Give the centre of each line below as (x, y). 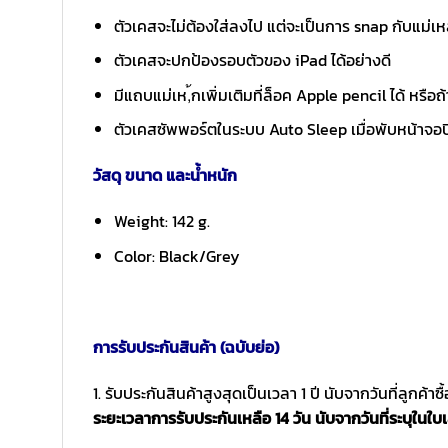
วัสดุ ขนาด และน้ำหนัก (165, 175)
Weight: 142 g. (161, 221)
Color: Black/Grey (176, 255)
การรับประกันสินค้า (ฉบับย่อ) (186, 347)
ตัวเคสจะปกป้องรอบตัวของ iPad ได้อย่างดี (252, 60)
